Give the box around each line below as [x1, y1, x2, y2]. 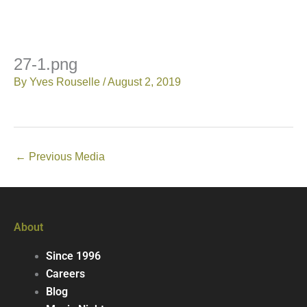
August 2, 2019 [108, 76, 181, 88]
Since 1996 [45, 250, 101, 263]
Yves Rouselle [29, 76, 103, 88]
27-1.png [14, 56, 77, 74]
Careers [45, 268, 85, 281]
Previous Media [26, 150, 105, 162]
